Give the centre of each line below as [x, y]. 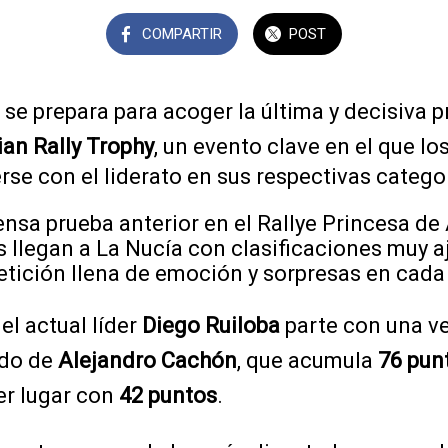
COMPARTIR [182, 33]
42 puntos [168, 395]
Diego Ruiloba [211, 325]
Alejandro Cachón [147, 360]
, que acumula [307, 360]
